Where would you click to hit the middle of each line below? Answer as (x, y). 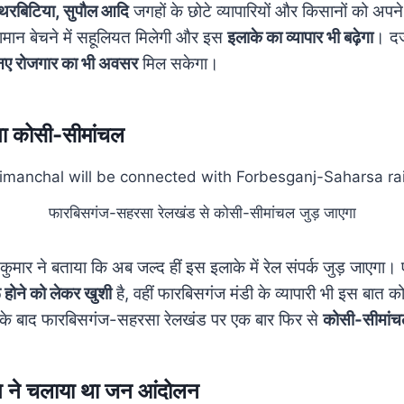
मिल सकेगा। (179, 63)
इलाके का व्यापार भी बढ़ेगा (300, 37)
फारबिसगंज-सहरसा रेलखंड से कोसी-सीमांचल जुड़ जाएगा (202, 213)
